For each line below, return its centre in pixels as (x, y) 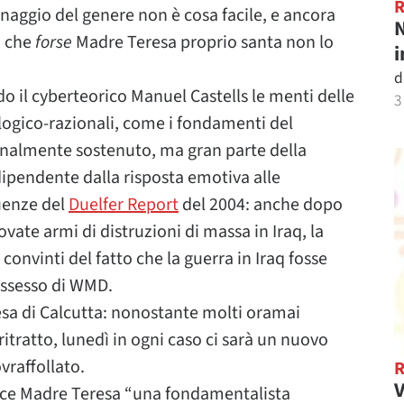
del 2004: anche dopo (261, 205)
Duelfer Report (124, 205)
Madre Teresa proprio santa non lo (203, 42)
